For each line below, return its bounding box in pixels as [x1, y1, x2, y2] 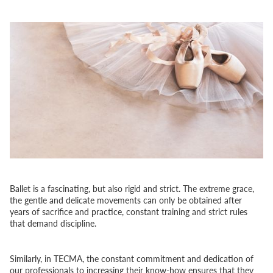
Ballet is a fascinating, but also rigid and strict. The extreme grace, [10, 182, 254, 194]
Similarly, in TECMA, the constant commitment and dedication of [10, 252, 253, 264]
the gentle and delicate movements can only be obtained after [10, 193, 242, 206]
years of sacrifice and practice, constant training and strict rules [10, 205, 247, 218]
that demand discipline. [10, 216, 96, 229]
